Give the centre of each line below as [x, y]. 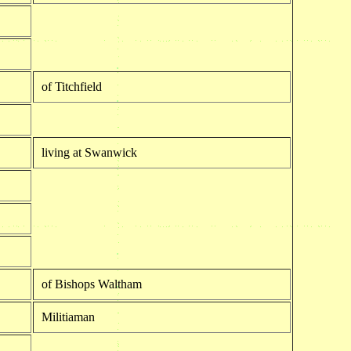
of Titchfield [71, 86]
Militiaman [68, 317]
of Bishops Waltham [91, 284]
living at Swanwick [89, 152]
